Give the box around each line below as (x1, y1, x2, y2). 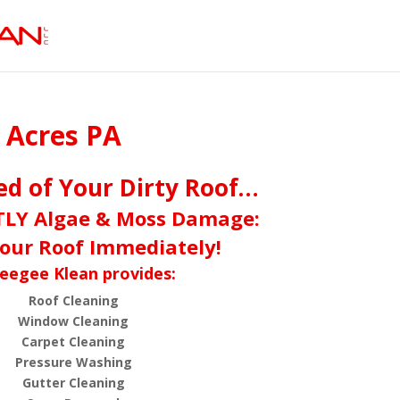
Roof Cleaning (28, 292, 119, 309)
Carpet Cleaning (21, 333, 126, 350)
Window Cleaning (18, 312, 129, 329)
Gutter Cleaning (21, 374, 125, 391)
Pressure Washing (14, 354, 132, 371)
